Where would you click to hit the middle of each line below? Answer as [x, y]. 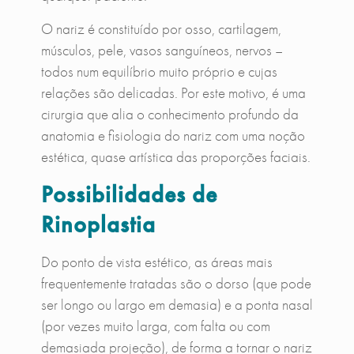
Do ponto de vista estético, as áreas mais [156, 262]
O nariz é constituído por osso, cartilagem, [161, 28]
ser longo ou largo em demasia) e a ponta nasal [177, 304]
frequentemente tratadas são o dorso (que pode [176, 283]
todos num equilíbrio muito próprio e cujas [159, 71]
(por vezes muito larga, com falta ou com [155, 326]
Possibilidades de [129, 194]
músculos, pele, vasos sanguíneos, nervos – [162, 50]
